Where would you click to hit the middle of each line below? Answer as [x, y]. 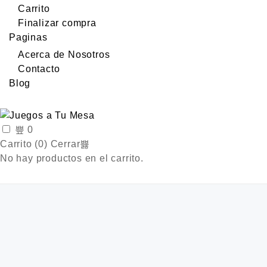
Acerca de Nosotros [64, 55]
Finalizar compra [57, 23]
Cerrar [65, 144]
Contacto [39, 69]
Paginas [28, 37]
